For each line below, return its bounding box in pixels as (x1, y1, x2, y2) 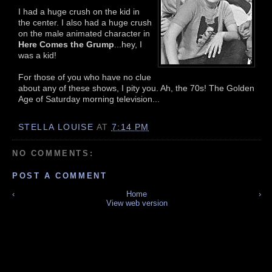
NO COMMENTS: (12, 148, 94, 158)
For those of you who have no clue (18, 72, 151, 82)
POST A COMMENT (12, 171, 107, 181)
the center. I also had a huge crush (18, 17, 152, 27)
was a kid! (18, 50, 56, 60)
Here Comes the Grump (18, 39, 114, 49)
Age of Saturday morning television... (18, 93, 160, 104)
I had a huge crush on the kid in (18, 6, 140, 16)
